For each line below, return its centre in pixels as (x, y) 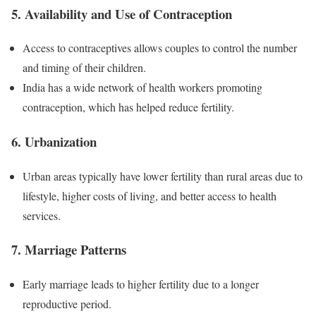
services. (42, 215)
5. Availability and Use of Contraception (122, 13)
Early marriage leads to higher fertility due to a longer (141, 284)
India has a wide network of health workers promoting (142, 87)
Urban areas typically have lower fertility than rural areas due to (163, 176)
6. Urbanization (54, 141)
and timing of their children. (84, 68)
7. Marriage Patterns (69, 250)
